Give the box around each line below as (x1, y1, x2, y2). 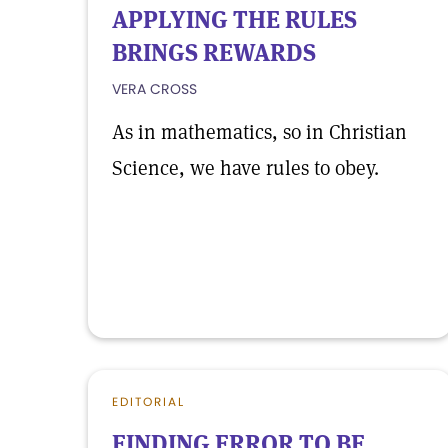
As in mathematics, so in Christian (112, 119, 407, 145)
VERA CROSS (112, 79, 197, 99)
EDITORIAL (112, 393, 185, 410)
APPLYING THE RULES (112, 4, 357, 35)
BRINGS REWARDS (112, 37, 316, 68)
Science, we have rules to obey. (112, 155, 379, 181)
